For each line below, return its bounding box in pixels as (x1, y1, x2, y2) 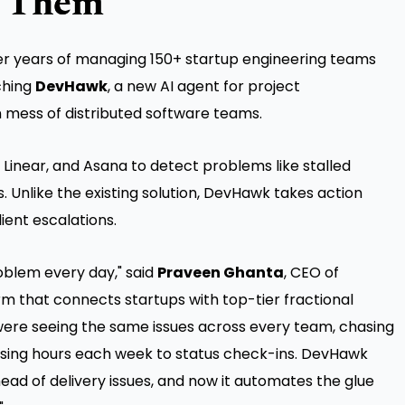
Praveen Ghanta (157, 262, 284, 284)
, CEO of (284, 262, 339, 284)
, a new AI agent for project (108, 76, 300, 98)
